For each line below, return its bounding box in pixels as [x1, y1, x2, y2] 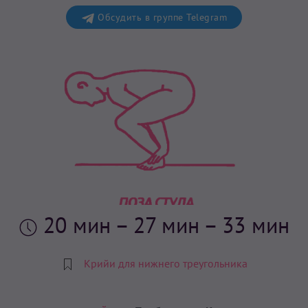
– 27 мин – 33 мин [114, 210, 289, 239]
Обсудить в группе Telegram [94, 11, 228, 23]
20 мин [43, 210, 115, 239]
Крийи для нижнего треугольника [84, 256, 247, 270]
